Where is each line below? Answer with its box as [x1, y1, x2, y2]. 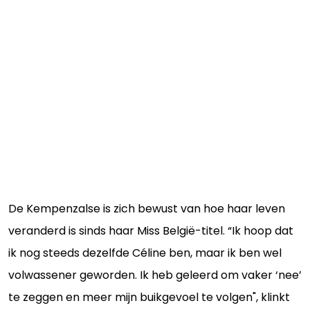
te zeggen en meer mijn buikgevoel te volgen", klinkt [8, 289, 290, 305]
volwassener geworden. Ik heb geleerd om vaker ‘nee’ [8, 266, 302, 283]
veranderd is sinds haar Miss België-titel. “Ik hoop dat [8, 222, 293, 239]
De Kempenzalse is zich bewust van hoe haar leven [8, 200, 285, 217]
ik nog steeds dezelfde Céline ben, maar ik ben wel [8, 244, 282, 261]
